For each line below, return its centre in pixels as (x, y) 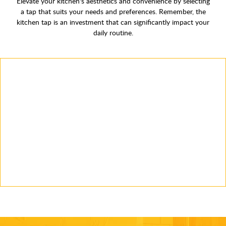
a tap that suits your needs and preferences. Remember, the (113, 12)
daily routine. (113, 33)
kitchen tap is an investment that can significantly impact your (113, 22)
